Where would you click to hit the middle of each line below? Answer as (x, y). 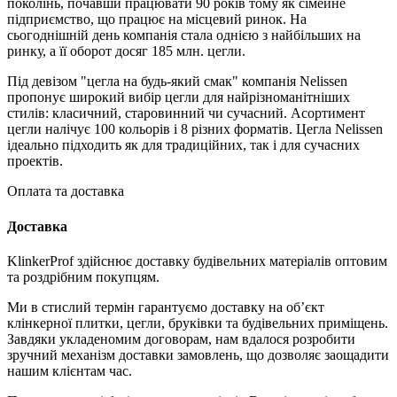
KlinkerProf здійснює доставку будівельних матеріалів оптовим (197, 261)
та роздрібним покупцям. (83, 276)
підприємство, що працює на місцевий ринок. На (157, 19)
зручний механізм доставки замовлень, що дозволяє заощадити (198, 354)
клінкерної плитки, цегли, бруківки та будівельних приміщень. (198, 323)
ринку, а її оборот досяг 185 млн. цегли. (126, 51)
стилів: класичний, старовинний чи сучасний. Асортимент (186, 113)
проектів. (35, 161)
